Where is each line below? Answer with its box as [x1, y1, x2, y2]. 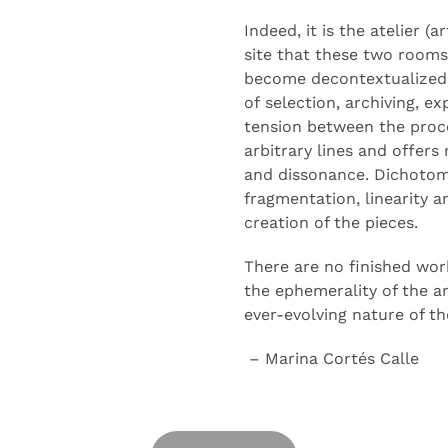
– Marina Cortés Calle [249, 349, 419, 368]
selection [265, 93, 336, 112]
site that [244, 45, 315, 64]
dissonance [278, 165, 365, 184]
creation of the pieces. [244, 213, 418, 232]
